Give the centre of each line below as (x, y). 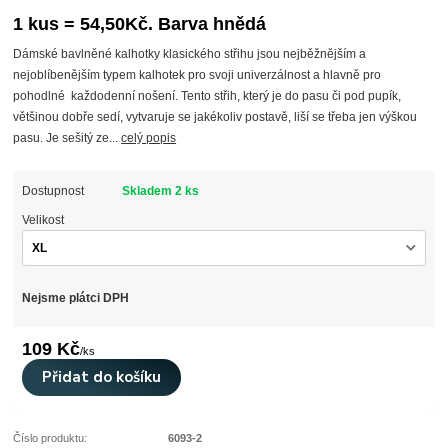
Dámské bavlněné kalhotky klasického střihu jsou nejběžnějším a (190, 54)
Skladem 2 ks (160, 191)
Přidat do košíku (101, 377)
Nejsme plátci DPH (75, 298)
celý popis (149, 138)
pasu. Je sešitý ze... (67, 138)
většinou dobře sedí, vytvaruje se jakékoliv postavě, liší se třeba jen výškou (215, 117)
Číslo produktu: (50, 438)
